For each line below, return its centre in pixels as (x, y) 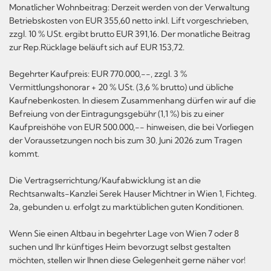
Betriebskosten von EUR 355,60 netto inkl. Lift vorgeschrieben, (129, 20)
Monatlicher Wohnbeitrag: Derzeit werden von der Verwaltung (129, 7)
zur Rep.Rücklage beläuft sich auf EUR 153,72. (97, 47)
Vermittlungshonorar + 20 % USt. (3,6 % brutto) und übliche (121, 87)
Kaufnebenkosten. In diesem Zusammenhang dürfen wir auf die (132, 100)
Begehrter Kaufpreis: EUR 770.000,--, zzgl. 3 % (98, 73)
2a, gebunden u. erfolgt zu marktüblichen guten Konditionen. (126, 207)
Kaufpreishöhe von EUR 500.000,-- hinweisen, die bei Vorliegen (131, 127)
